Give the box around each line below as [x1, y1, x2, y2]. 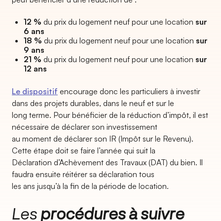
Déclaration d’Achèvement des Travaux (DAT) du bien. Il [12, 157, 203, 167]
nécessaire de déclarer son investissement [12, 122, 157, 132]
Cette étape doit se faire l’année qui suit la [12, 146, 155, 155]
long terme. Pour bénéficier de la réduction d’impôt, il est [12, 110, 208, 120]
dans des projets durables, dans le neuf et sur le [12, 98, 174, 108]
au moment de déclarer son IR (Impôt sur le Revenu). [12, 134, 193, 144]
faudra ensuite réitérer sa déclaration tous [12, 169, 154, 179]
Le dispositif [12, 86, 58, 96]
